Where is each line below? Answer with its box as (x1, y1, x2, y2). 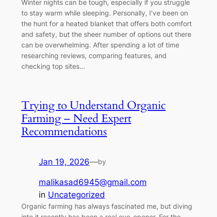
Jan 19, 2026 (38, 156, 90, 167)
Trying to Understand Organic (21, 97, 166, 113)
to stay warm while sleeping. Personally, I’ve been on (21, 9, 188, 17)
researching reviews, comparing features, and (21, 51, 167, 60)
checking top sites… (21, 62, 85, 71)
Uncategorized (47, 190, 105, 200)
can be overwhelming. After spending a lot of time (21, 41, 179, 49)
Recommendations (21, 124, 107, 139)
